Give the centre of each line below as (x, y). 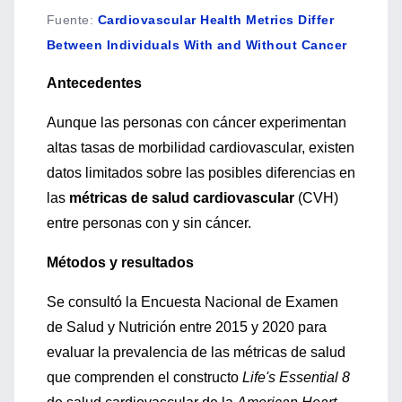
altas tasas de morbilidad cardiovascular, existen (201, 148)
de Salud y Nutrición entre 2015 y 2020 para (187, 327)
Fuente (68, 20)
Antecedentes (94, 83)
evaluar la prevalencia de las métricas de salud (196, 352)
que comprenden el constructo (144, 377)
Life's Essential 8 (296, 377)
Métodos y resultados (120, 262)
